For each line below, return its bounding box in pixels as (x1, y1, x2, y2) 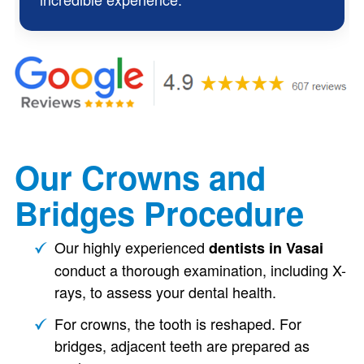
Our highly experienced (54, 236, 209, 258)
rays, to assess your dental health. (54, 280, 276, 302)
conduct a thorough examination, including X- (54, 258, 346, 280)
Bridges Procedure (14, 188, 304, 236)
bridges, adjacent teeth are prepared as (54, 334, 310, 356)
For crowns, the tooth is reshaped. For (54, 312, 301, 334)
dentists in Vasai (208, 236, 323, 258)
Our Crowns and (14, 153, 266, 200)
